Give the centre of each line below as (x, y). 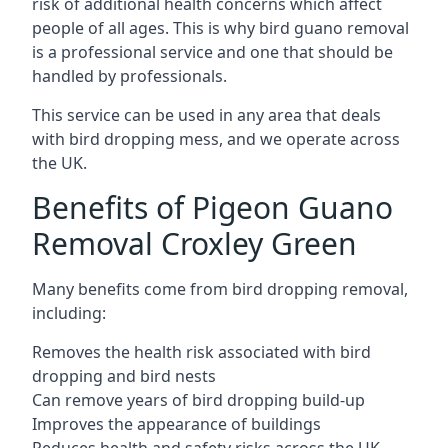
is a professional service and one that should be (212, 52)
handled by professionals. (129, 76)
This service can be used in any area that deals (206, 115)
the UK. (59, 163)
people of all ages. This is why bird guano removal (220, 28)
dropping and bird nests (124, 376)
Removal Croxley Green (194, 243)
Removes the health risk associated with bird (201, 352)
